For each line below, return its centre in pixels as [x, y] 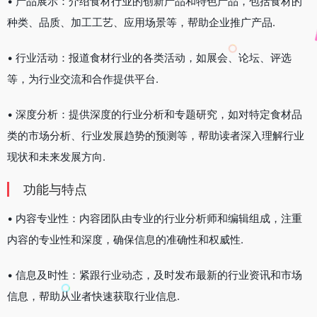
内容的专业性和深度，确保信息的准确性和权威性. [125, 239]
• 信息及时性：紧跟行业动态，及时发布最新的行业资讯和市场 [155, 275]
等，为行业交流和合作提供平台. [83, 79]
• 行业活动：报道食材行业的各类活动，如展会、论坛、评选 [149, 57]
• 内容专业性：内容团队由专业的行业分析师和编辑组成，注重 [155, 218]
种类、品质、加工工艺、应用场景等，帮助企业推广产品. [141, 22]
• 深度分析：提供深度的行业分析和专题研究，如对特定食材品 [155, 114]
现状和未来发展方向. [56, 156]
